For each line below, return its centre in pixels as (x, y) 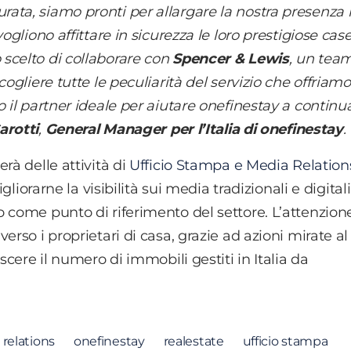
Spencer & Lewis (231, 59)
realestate (194, 342)
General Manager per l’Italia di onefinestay (194, 130)
